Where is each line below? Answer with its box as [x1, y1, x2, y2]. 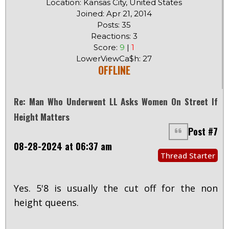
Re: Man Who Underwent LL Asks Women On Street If [14, 95, 218, 108]
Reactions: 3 [90, 31, 138, 41]
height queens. [14, 196, 79, 209]
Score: [94, 42, 120, 52]
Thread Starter [161, 150, 215, 161]
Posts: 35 [97, 19, 131, 30]
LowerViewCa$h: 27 [76, 53, 152, 63]
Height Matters [14, 110, 70, 123]
